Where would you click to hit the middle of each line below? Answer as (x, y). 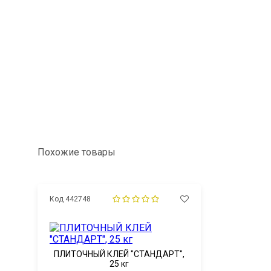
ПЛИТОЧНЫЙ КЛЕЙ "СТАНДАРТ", (119, 254)
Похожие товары (77, 152)
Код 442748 (70, 199)
